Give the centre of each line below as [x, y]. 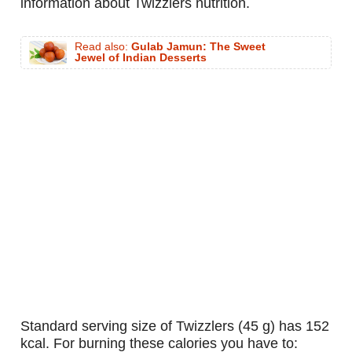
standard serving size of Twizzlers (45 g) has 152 [25, 326]
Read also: [103, 47]
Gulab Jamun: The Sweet [198, 47]
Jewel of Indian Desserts [141, 58]
